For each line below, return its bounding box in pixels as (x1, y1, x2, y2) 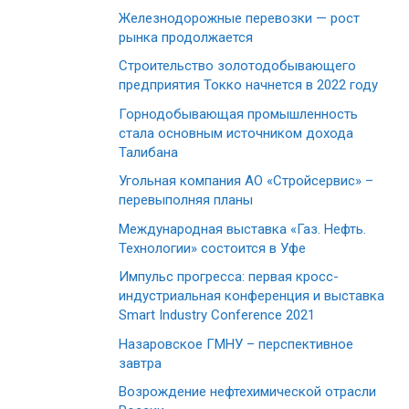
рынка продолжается (119, 28, 253, 46)
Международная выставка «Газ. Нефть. (119, 220, 366, 237)
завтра (119, 354, 162, 372)
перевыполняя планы (119, 192, 253, 209)
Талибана (119, 143, 178, 161)
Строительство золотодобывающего (119, 58, 356, 75)
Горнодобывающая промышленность (119, 105, 358, 122)
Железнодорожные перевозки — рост (119, 9, 360, 26)
